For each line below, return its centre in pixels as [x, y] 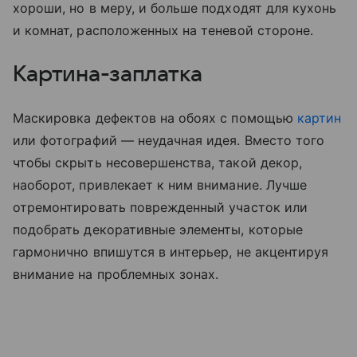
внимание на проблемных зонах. [116, 275]
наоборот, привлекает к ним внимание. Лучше [160, 185]
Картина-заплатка [108, 75]
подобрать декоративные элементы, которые [158, 230]
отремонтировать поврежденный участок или [160, 208]
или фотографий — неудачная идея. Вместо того [169, 141]
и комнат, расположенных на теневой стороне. [163, 31]
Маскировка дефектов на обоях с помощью [155, 118]
